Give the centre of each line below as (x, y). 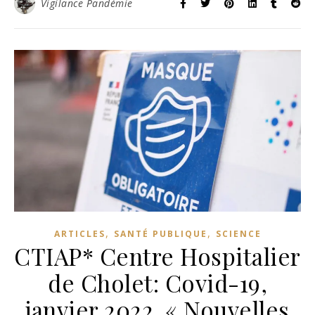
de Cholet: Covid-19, (157, 282)
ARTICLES (79, 233)
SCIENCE (238, 233)
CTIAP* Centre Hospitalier (157, 256)
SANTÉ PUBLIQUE (160, 233)
